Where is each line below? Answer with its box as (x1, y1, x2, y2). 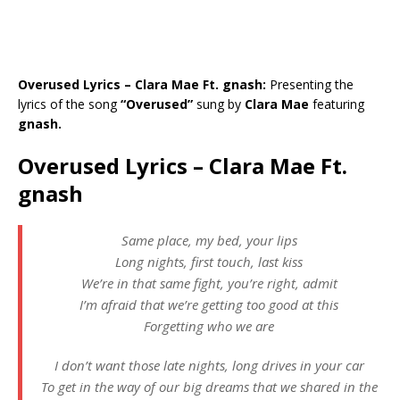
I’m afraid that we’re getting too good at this (79, 296, 338, 314)
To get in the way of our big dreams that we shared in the (40, 378, 378, 396)
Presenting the (270, 76, 354, 94)
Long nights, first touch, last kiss (115, 253, 303, 271)
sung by (196, 96, 245, 113)
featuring (312, 96, 364, 113)
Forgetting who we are (144, 317, 274, 336)
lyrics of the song (18, 96, 117, 113)
